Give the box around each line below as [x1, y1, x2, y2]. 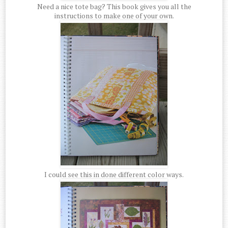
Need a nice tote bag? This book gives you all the [37, 2, 191, 12]
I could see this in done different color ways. [44, 169, 184, 180]
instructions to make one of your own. [54, 11, 174, 21]
